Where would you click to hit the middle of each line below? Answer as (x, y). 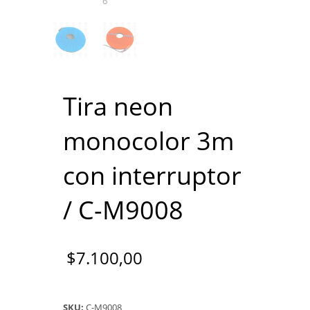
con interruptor (153, 175)
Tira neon (118, 106)
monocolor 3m (149, 140)
